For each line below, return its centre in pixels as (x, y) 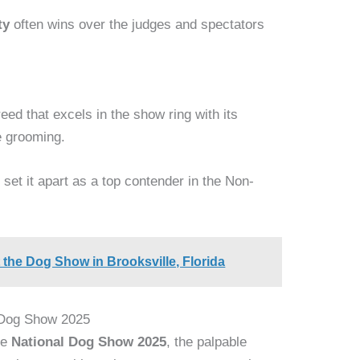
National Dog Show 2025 (89, 342)
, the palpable (207, 342)
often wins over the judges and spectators (137, 25)
